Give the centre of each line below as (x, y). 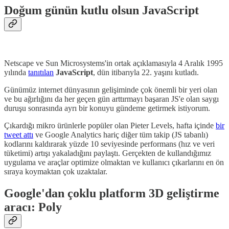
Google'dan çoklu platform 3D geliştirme (112, 193)
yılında (16, 72)
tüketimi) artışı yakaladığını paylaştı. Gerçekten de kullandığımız (108, 153)
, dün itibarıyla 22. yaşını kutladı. (147, 72)
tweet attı (19, 134)
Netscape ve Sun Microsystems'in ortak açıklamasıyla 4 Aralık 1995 (113, 63)
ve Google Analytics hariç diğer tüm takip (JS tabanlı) (121, 134)
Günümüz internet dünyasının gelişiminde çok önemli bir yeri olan (111, 89)
